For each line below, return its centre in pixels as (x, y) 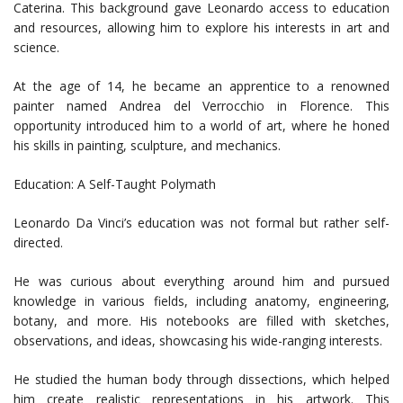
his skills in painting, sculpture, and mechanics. (147, 146)
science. (36, 48)
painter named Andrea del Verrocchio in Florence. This (201, 106)
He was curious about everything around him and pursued (201, 282)
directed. (38, 243)
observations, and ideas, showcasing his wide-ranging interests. (198, 341)
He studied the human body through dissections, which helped (201, 380)
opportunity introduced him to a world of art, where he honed (201, 126)
